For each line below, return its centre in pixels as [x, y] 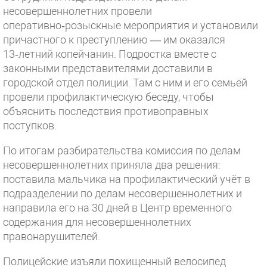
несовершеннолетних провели [77, 11]
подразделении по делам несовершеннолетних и [122, 193]
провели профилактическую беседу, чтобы [108, 97]
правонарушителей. [52, 236]
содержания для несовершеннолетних [97, 222]
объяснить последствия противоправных [106, 111]
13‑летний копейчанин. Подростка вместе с [110, 54]
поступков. [30, 125]
